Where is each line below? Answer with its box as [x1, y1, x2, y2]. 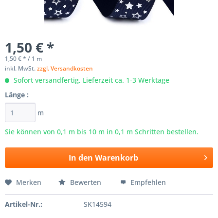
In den [68, 152, 93, 163]
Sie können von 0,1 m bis [5, 127, 89, 136]
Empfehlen [128, 178, 166, 187]
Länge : [5, 90, 29, 99]
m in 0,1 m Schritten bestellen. [96, 127, 199, 136]
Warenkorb [94, 152, 138, 163]
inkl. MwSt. [5, 64, 37, 73]
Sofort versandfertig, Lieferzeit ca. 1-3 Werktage [12, 75, 169, 85]
